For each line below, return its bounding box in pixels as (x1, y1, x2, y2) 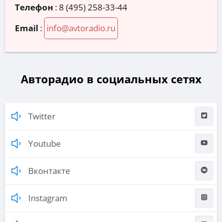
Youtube (28, 138, 61, 150)
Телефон (15, 1, 53, 13)
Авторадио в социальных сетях (20, 71, 202, 87)
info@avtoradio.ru (47, 22, 115, 34)
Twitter (28, 111, 55, 122)
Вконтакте (28, 165, 70, 177)
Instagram (28, 192, 67, 204)
